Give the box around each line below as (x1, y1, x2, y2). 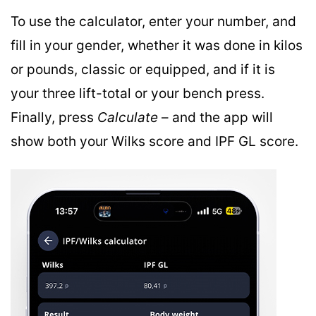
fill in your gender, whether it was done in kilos (11, 37, 303, 54)
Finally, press (11, 109, 97, 126)
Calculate (97, 109, 158, 126)
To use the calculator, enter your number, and (11, 13, 296, 30)
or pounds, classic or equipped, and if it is (11, 61, 275, 78)
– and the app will (158, 109, 273, 126)
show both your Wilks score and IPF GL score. (11, 133, 298, 150)
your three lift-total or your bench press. (11, 85, 265, 102)
